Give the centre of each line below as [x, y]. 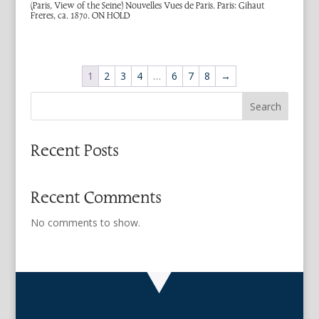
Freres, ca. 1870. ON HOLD [80, 15]
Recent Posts [74, 151]
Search [265, 107]
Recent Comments [95, 198]
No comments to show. [85, 223]
